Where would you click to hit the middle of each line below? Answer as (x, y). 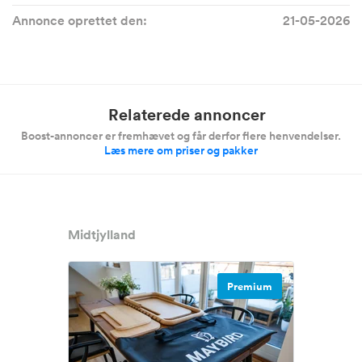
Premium (250, 287)
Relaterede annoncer (187, 115)
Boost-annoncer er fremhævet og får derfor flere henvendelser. (181, 136)
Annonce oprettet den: (80, 21)
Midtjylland (102, 235)
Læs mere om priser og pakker (181, 151)
